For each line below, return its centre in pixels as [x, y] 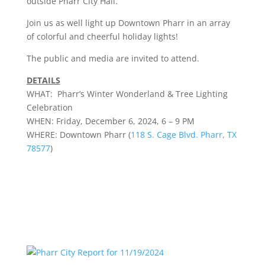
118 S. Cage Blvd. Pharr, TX [183, 134]
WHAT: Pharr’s [56, 93]
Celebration [49, 107]
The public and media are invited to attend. [113, 58]
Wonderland [140, 93]
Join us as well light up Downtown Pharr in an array [128, 22]
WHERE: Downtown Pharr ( [78, 134]
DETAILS [43, 80]
